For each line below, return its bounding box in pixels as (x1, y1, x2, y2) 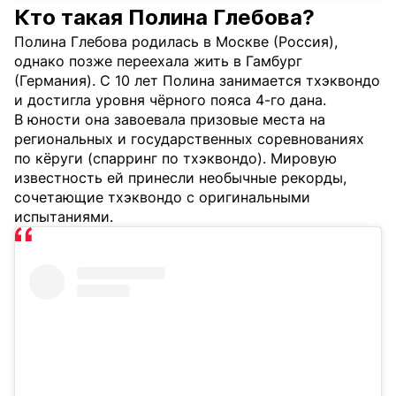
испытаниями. (14, 208, 113, 226)
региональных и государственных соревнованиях (14, 130, 364, 148)
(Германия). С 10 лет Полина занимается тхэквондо (14, 72, 380, 90)
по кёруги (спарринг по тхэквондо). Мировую (14, 149, 337, 168)
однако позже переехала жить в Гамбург (14, 52, 302, 71)
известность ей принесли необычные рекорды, (14, 169, 346, 187)
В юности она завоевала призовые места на (14, 110, 325, 129)
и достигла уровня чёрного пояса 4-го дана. (14, 91, 326, 110)
